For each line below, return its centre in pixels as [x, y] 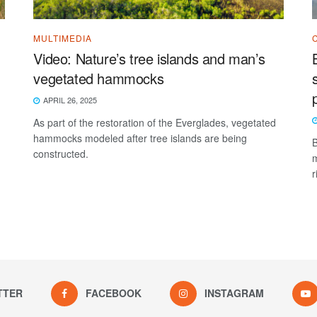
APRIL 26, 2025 [69, 99]
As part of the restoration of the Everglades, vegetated [155, 122]
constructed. [61, 153]
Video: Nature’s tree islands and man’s [149, 58]
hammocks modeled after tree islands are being [140, 138]
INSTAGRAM [234, 293]
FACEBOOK [113, 293]
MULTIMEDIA [63, 38]
